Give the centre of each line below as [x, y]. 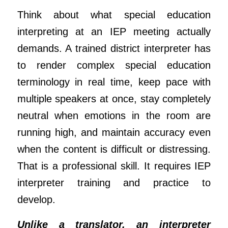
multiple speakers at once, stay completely [114, 98]
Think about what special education [114, 15]
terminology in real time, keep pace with [114, 82]
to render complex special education [114, 65]
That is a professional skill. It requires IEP [114, 166]
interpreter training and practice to [114, 182]
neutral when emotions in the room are [114, 115]
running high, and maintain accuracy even [114, 132]
